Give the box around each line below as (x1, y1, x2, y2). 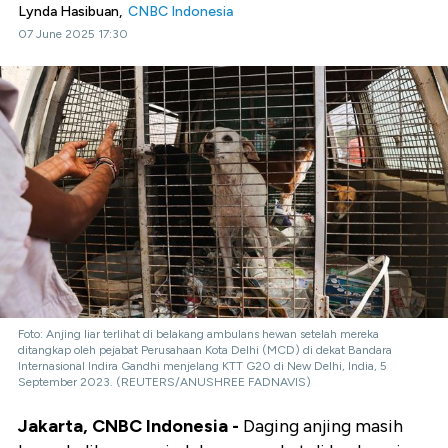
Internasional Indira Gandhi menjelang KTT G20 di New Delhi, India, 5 (18, 359, 387, 374)
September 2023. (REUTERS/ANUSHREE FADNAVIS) (18, 375, 311, 390)
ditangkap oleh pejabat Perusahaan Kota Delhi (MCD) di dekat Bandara (18, 343, 392, 358)
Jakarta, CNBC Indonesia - (18, 415, 239, 438)
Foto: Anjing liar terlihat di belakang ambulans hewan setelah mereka (18, 327, 379, 342)
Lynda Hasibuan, (18, 3, 128, 20)
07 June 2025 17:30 (18, 27, 128, 41)
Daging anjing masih (239, 415, 403, 438)
